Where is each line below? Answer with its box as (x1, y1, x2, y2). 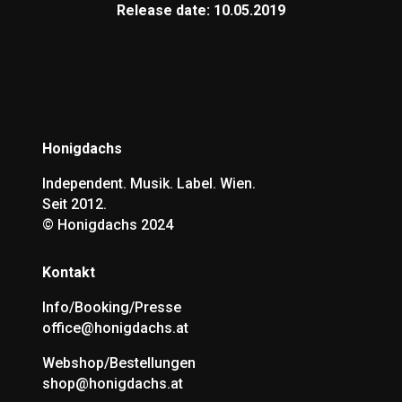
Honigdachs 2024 (57, 215, 173, 233)
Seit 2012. (41, 195, 107, 213)
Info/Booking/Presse (41, 298, 181, 316)
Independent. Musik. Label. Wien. (41, 174, 256, 192)
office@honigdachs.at (41, 319, 188, 336)
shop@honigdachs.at (41, 374, 183, 392)
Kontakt (41, 263, 95, 281)
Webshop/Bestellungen (41, 354, 196, 371)
